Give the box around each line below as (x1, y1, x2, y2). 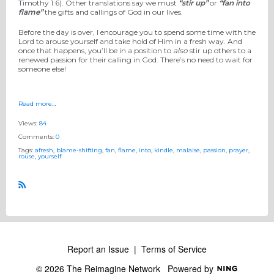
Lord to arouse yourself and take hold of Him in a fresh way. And (18, 36, 242, 46)
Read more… (18, 99, 56, 108)
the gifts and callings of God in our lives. (43, 7, 185, 17)
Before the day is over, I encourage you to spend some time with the (18, 27, 256, 37)
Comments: (18, 132, 56, 141)
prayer (229, 146, 248, 154)
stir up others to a (188, 45, 251, 55)
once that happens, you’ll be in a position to (18, 45, 173, 55)
